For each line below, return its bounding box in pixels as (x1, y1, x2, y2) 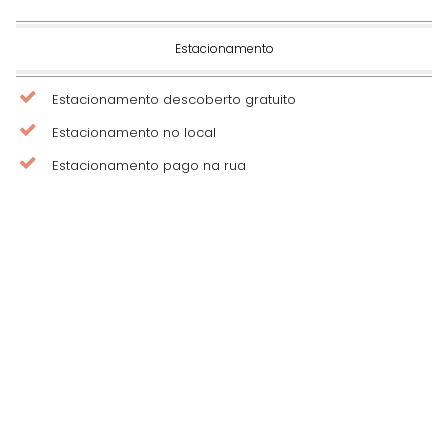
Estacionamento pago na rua (52, 155, 246, 175)
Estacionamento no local (52, 122, 216, 142)
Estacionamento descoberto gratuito (52, 89, 296, 109)
